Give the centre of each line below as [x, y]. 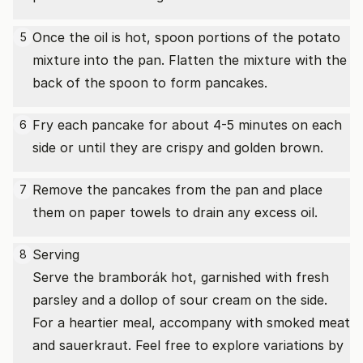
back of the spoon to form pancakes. [150, 83]
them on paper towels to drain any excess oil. [175, 212]
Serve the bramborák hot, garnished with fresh [181, 277]
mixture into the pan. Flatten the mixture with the [190, 60]
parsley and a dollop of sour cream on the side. [180, 300]
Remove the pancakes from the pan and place [177, 190]
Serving [56, 254]
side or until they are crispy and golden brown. [178, 147]
